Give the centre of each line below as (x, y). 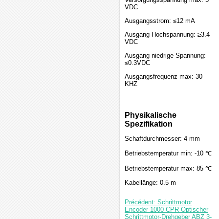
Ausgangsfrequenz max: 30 (164, 77)
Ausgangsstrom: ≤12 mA (160, 21)
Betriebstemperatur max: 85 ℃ (168, 168)
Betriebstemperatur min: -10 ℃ (168, 153)
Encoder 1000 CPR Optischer (166, 209)
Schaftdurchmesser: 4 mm (162, 139)
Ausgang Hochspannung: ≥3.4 (167, 34)
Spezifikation (149, 124)
